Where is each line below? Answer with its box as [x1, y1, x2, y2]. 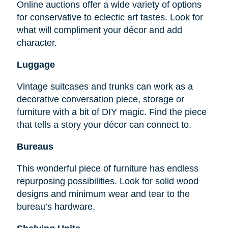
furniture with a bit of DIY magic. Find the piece [16, 107, 207, 118]
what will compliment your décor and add [16, 25, 182, 36]
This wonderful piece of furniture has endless [16, 163, 198, 174]
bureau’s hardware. [16, 202, 95, 212]
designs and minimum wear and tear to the [16, 189, 190, 199]
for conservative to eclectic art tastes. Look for [16, 12, 203, 23]
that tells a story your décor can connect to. [16, 120, 191, 130]
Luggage [16, 60, 55, 70]
